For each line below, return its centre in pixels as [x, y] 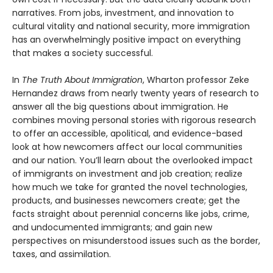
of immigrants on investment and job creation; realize [127, 174]
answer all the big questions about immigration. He [120, 107]
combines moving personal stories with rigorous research [134, 120]
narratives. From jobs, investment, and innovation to [123, 13]
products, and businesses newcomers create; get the [126, 201]
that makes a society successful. [83, 53]
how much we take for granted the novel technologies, [130, 187]
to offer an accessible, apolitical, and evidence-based [127, 134]
